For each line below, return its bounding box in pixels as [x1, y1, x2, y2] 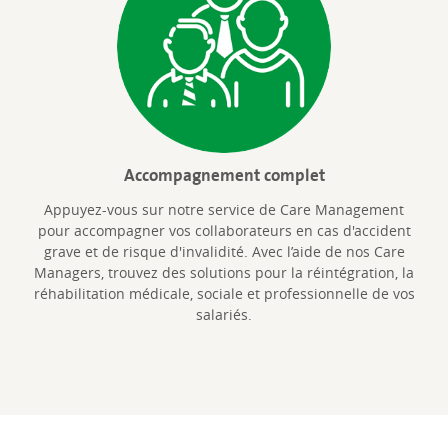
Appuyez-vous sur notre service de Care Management [44, 199, 404, 219]
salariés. [196, 304, 252, 324]
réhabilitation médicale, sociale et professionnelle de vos [33, 283, 415, 303]
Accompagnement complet [123, 160, 325, 189]
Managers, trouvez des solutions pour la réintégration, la [34, 262, 414, 282]
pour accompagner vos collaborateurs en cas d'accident [37, 220, 411, 240]
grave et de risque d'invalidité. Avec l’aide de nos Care [43, 241, 405, 261]
